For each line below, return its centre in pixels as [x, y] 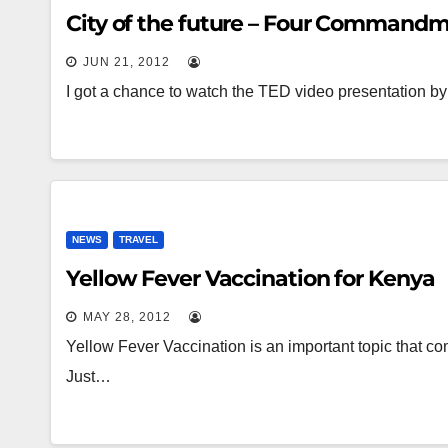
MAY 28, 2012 [127, 317]
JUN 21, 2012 [126, 62]
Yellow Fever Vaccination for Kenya [250, 278]
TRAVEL [138, 239]
